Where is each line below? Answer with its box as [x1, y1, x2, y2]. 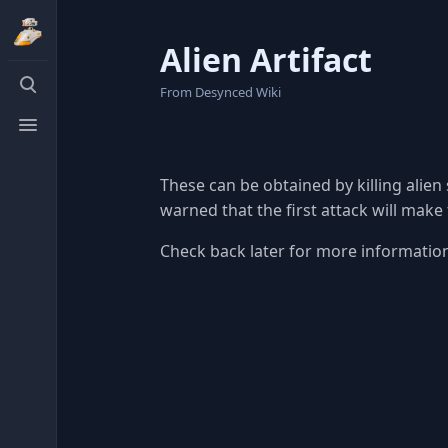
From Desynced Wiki [160, 83, 281, 101]
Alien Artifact [160, 38, 372, 81]
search [7, 86, 58, 108]
